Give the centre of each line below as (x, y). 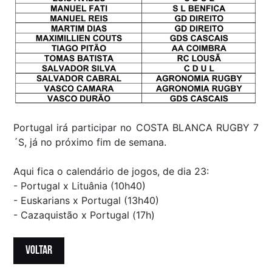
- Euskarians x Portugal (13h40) (87, 201)
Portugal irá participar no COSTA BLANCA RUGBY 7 (136, 128)
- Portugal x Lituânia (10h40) (80, 186)
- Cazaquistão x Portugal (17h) (84, 215)
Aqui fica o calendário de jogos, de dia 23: (111, 172)
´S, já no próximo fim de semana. (90, 142)
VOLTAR (39, 251)
